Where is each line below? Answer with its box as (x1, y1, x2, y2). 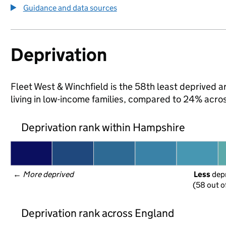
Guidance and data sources (23, 3, 117, 13)
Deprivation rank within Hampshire (21, 120, 186, 134)
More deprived (22, 169, 75, 179)
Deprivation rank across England (21, 206, 175, 220)
